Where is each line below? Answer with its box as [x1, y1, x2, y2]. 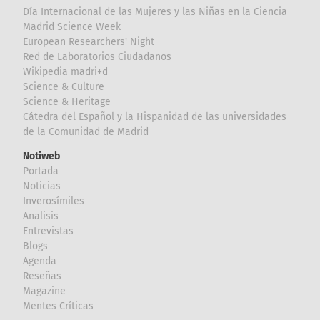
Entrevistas [23, 224, 74, 237]
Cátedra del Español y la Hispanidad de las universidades [23, 110, 287, 123]
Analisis [23, 209, 59, 222]
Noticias [23, 179, 61, 192]
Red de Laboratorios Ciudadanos [23, 50, 172, 63]
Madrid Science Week [23, 20, 121, 33]
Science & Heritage [23, 95, 111, 108]
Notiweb [23, 149, 61, 162]
